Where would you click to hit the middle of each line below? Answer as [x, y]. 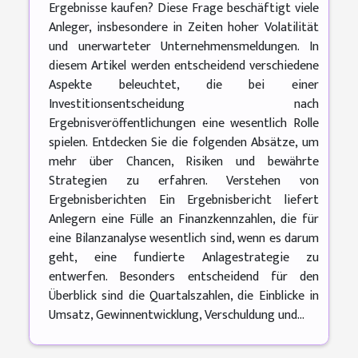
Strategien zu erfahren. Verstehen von [184, 181]
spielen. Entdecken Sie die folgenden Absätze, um [184, 143]
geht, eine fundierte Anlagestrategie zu [184, 258]
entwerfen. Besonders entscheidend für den [184, 277]
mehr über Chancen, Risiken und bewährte [184, 162]
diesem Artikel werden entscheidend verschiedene [184, 66]
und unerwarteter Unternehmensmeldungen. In [184, 47]
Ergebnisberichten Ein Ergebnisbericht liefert [184, 201]
